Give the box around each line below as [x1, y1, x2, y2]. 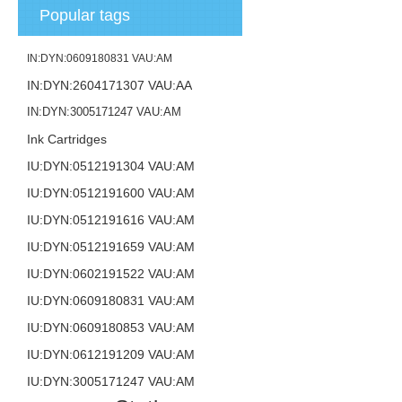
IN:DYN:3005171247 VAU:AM [27, 105, 182, 118]
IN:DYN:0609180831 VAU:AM [27, 52, 173, 65]
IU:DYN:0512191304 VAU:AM [27, 159, 196, 173]
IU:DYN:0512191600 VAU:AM [27, 186, 196, 200]
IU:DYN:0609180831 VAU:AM [27, 293, 196, 308]
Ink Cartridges [27, 132, 108, 146]
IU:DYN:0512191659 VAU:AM [27, 240, 196, 254]
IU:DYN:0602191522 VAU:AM [27, 267, 196, 281]
